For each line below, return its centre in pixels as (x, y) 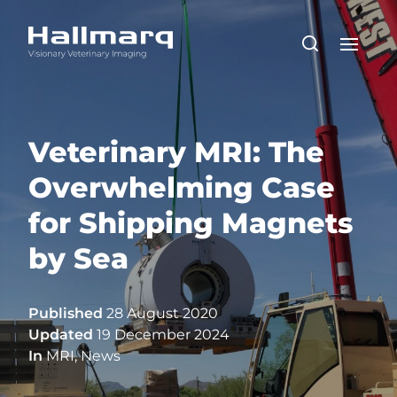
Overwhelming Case (182, 187)
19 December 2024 (161, 335)
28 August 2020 (160, 313)
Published (66, 313)
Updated (61, 335)
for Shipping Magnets (191, 223)
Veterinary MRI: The (176, 152)
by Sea (78, 258)
